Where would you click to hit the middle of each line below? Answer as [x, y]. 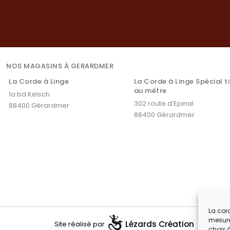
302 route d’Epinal [164, 104]
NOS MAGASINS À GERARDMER [60, 66]
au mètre [150, 91]
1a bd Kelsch [30, 94]
